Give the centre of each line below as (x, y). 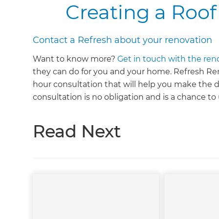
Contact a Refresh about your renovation (123, 40)
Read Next (77, 131)
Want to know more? (75, 59)
